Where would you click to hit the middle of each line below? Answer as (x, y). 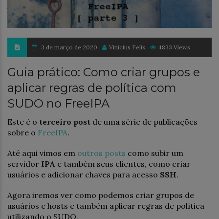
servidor (24, 164)
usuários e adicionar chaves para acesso (84, 174)
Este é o (23, 121)
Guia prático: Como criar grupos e (104, 72)
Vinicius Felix (127, 47)
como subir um (154, 153)
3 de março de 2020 (69, 47)
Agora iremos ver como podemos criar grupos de (101, 195)
